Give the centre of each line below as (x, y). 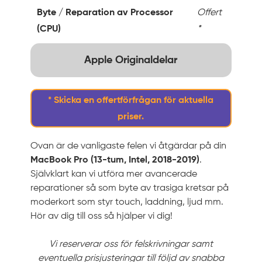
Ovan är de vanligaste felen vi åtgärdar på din (129, 146)
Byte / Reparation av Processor (105, 13)
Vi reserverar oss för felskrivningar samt (131, 245)
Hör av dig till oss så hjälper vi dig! (102, 217)
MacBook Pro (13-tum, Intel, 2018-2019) (115, 161)
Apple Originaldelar (131, 61)
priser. (131, 117)
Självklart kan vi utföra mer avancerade (114, 175)
